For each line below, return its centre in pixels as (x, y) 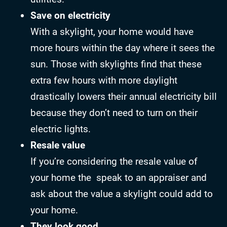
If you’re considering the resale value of (114, 162)
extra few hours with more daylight (104, 81)
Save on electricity (70, 16)
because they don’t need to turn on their (114, 113)
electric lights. (61, 129)
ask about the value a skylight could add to (122, 194)
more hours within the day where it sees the (123, 48)
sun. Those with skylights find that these (116, 64)
